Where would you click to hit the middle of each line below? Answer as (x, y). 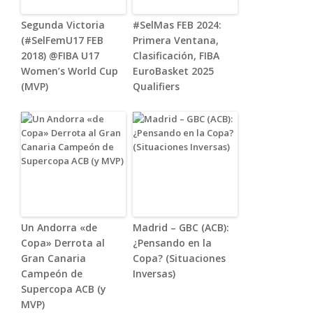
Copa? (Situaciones (179, 259)
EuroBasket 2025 (173, 71)
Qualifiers (156, 87)
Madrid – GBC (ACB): (181, 228)
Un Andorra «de (59, 228)
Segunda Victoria (63, 25)
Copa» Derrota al (63, 243)
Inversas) (154, 274)
